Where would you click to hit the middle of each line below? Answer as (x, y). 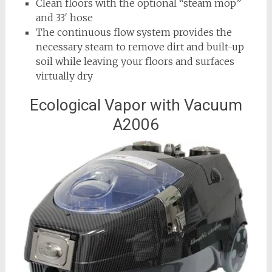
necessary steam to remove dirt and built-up (140, 46)
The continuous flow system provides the (134, 32)
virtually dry (64, 76)
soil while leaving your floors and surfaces (135, 61)
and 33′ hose (64, 17)
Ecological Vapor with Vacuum (136, 105)
